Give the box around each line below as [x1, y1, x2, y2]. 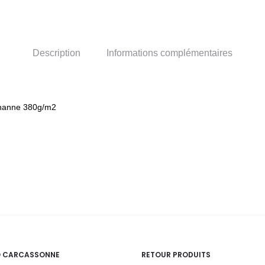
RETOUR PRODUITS [141, 250, 211, 260]
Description [33, 48, 80, 59]
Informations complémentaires [106, 48, 232, 59]
